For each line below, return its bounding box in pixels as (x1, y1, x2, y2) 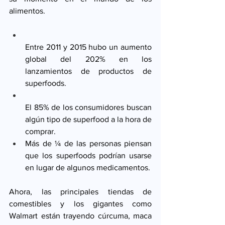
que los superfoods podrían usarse (25, 151, 152, 160)
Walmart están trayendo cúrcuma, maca (9, 211, 152, 220)
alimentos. (9, 7, 47, 16)
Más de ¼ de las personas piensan (25, 139, 152, 148)
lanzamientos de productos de (25, 67, 152, 76)
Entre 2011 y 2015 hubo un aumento (25, 43, 152, 52)
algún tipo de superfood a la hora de (25, 115, 152, 124)
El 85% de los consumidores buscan (25, 103, 152, 112)
